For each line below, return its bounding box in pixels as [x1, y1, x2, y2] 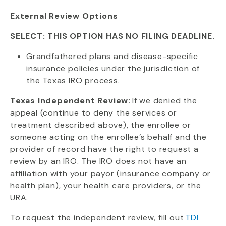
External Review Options [10, 11, 118, 21]
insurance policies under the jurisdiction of [26, 63, 200, 74]
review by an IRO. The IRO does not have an [10, 156, 187, 166]
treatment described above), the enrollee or [10, 120, 191, 130]
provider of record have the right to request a [10, 144, 199, 154]
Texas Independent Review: [10, 95, 131, 106]
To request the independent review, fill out [10, 212, 186, 223]
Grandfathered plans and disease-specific [26, 51, 198, 62]
